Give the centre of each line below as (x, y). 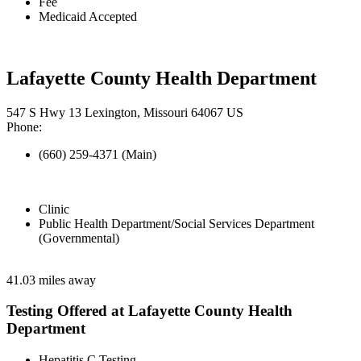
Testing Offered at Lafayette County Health (149, 311)
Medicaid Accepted (88, 16)
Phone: (24, 127)
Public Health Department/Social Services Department (176, 223)
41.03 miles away (51, 280)
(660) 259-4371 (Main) (98, 154)
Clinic (54, 209)
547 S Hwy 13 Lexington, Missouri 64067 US (125, 112)
